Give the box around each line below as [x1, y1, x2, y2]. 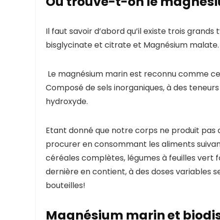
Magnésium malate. [143, 39, 219, 51]
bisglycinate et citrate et [46, 39, 143, 51]
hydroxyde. [46, 96, 92, 108]
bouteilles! [46, 180, 85, 192]
